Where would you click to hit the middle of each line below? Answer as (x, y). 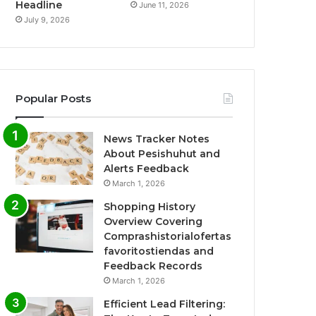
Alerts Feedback (147, 169)
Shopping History (150, 207)
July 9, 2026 (47, 20)
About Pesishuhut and (162, 154)
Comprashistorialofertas (168, 237)
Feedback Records (153, 266)
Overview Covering (153, 222)
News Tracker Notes (157, 139)
